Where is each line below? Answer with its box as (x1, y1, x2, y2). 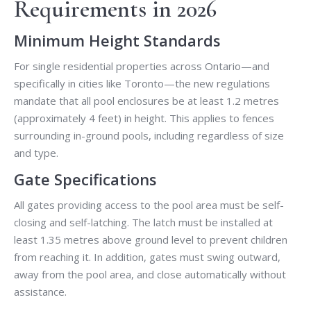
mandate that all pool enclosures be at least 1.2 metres (14, 94, 279, 108)
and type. (14, 146, 58, 160)
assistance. (14, 285, 67, 299)
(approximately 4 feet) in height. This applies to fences (14, 111, 274, 126)
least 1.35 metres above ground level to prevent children (14, 233, 287, 247)
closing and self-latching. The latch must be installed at (14, 215, 273, 230)
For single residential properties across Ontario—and (14, 59, 269, 74)
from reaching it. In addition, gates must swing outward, (14, 250, 280, 264)
